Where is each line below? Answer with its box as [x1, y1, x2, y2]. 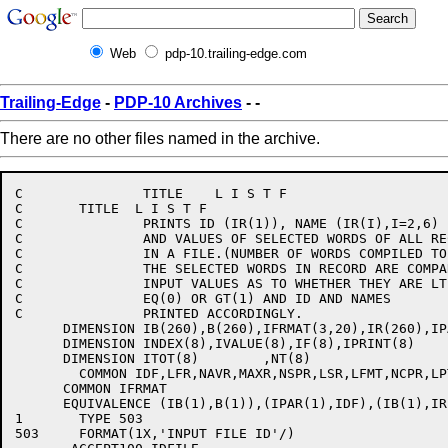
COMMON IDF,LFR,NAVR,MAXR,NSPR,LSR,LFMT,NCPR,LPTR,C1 [15, 366, 79, 381]
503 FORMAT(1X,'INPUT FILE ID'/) [15, 426, 39, 441]
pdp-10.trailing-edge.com [165, 46, 307, 61]
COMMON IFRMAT [15, 381, 167, 396]
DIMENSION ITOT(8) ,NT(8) [15, 351, 311, 366]
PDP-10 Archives [114, 94, 242, 111]
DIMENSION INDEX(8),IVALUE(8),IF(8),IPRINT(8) [15, 336, 415, 351]
